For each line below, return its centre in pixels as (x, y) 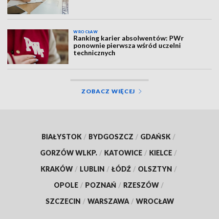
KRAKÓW (56, 169)
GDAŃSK (155, 136)
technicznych (95, 53)
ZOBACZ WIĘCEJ (108, 91)
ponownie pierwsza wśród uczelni (127, 45)
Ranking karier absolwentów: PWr (129, 38)
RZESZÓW (141, 185)
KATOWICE (123, 153)
